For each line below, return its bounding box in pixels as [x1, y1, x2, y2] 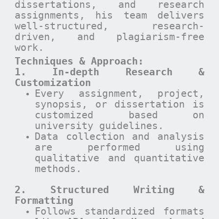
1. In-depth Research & [15, 66, 204, 78]
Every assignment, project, [35, 88, 204, 100]
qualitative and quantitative [35, 152, 204, 164]
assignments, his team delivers [15, 9, 204, 21]
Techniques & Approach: [15, 55, 144, 67]
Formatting [15, 195, 73, 206]
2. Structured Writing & [15, 184, 204, 196]
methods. [35, 163, 82, 175]
